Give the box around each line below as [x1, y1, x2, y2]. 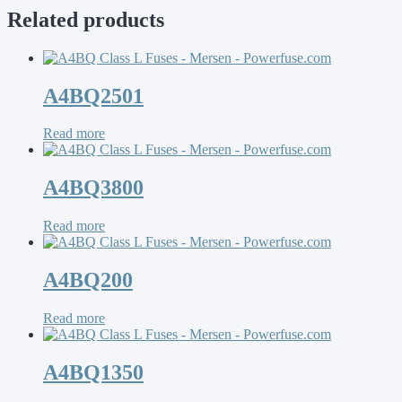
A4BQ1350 [43, 360, 144, 384]
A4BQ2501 [43, 83, 144, 108]
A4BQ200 [43, 268, 133, 293]
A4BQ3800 [43, 176, 144, 200]
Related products [7, 7, 164, 31]
